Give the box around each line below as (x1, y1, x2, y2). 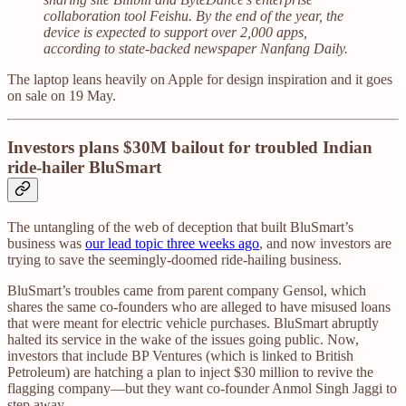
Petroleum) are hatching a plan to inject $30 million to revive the (7, 363, 373, 380)
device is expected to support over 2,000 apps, (43, 24, 307, 41)
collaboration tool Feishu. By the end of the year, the (43, 8, 343, 24)
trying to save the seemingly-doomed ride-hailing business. (7, 251, 342, 267)
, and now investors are (259, 235, 391, 251)
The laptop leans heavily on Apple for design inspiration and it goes (7, 72, 392, 88)
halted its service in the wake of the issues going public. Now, (7, 331, 359, 347)
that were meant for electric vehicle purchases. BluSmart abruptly (7, 314, 379, 331)
